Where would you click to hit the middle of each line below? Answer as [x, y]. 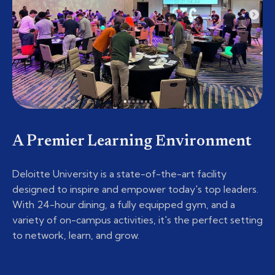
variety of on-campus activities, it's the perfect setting [137, 220]
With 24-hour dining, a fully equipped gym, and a [124, 205]
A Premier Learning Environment [132, 142]
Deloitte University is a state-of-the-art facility [119, 174]
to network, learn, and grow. [76, 235]
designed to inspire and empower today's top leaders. [135, 189]
